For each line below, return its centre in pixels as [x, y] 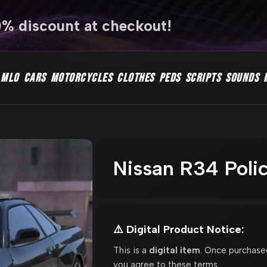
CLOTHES [136, 78]
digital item [174, 250]
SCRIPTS [203, 78]
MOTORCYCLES [81, 78]
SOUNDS [242, 78]
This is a [131, 250]
